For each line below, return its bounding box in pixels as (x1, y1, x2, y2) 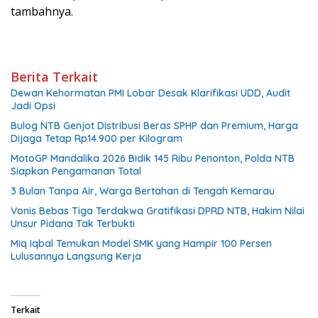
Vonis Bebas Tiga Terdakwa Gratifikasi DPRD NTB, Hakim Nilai (11, 204, 305, 217)
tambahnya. (11, 4, 73, 19)
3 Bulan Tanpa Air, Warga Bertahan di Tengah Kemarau (11, 185, 275, 197)
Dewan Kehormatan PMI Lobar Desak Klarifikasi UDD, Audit (11, 87, 290, 99)
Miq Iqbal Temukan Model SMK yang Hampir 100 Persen (11, 237, 272, 250)
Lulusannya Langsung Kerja (11, 250, 141, 263)
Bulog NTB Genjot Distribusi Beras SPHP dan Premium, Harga (11, 119, 298, 132)
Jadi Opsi (11, 99, 55, 112)
